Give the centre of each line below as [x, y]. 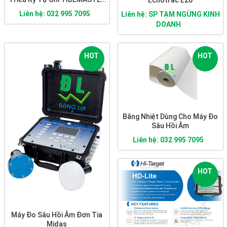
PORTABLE [57, 9]
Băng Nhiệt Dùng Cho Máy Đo [170, 117]
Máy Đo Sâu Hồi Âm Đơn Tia [57, 215]
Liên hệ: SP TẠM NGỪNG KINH [170, 14]
